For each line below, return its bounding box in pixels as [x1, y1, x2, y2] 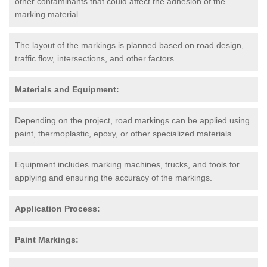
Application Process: [15, 203, 100, 213]
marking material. [15, 9, 80, 19]
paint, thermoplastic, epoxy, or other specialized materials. [15, 128, 234, 138]
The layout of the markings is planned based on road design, [15, 40, 244, 50]
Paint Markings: [15, 234, 79, 244]
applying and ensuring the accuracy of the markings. [15, 172, 212, 182]
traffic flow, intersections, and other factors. [15, 53, 176, 63]
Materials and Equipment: [15, 84, 119, 94]
